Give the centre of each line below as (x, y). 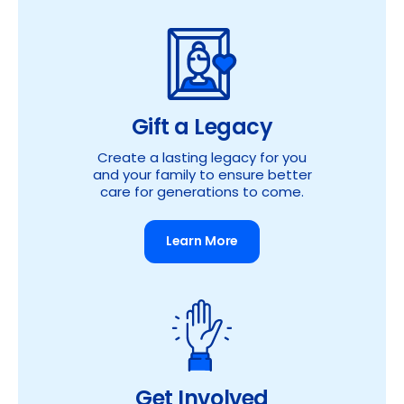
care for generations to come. (202, 193)
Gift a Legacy (202, 129)
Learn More (202, 242)
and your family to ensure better (202, 176)
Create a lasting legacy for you (202, 159)
